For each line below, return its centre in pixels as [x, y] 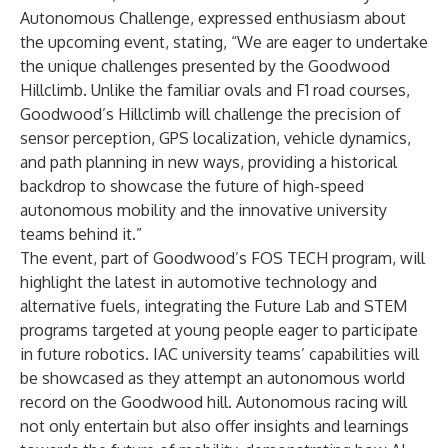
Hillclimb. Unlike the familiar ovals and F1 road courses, [215, 90]
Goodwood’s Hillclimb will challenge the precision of [210, 114]
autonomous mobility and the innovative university [203, 210]
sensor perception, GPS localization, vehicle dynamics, [215, 138]
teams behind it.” [81, 234]
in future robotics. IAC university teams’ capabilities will [219, 354]
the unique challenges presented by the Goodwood [205, 66]
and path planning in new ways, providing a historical [208, 162]
